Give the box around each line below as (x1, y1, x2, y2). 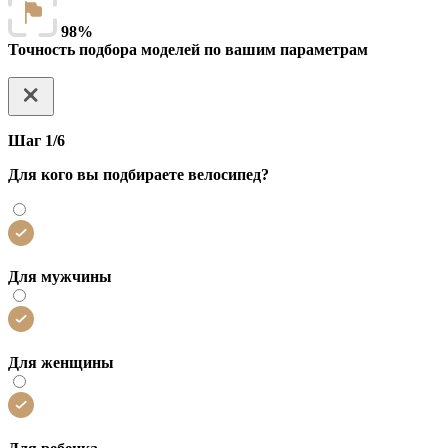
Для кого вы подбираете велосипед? (8, 166, 269, 184)
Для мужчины (8, 268, 112, 286)
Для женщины (8, 354, 114, 372)
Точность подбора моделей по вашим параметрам (8, 41, 368, 59)
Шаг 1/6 (8, 132, 65, 150)
